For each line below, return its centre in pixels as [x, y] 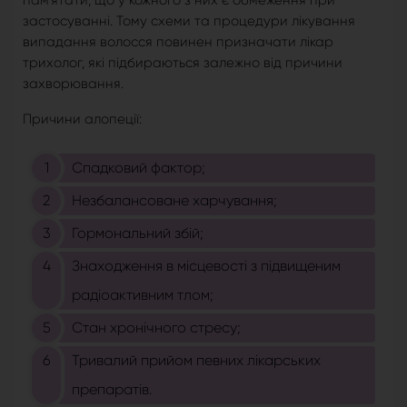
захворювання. [73, 84]
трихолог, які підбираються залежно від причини [183, 63]
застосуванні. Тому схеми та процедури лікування [189, 21]
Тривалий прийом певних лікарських [196, 361]
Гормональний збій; [138, 233]
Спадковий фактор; [139, 168]
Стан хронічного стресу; [156, 328]
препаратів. [112, 390]
